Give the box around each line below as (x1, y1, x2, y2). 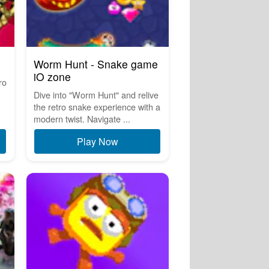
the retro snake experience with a (33, 100, 160, 113)
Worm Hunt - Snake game (33, 56, 158, 72)
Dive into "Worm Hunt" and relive (33, 88, 159, 101)
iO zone (33, 69, 71, 85)
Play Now (76, 134, 118, 149)
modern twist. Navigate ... (33, 112, 130, 125)
